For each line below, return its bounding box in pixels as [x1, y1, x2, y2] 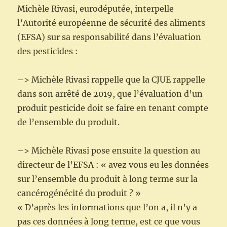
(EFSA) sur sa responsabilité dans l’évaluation [17, 32, 202, 43]
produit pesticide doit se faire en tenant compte [17, 103, 209, 113]
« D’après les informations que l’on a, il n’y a [17, 202, 198, 213]
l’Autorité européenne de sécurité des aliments [17, 18, 206, 28]
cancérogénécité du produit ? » [17, 188, 141, 199]
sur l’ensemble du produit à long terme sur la [17, 174, 198, 184]
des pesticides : [17, 46, 79, 57]
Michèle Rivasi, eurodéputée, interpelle [17, 4, 174, 14]
